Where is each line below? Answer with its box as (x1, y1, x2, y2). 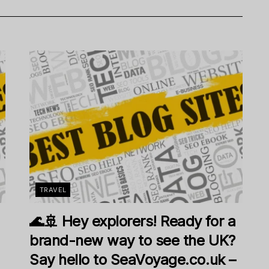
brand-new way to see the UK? (29, 232, 235, 250)
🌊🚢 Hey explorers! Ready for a (29, 213, 236, 231)
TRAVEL (40, 186, 67, 195)
